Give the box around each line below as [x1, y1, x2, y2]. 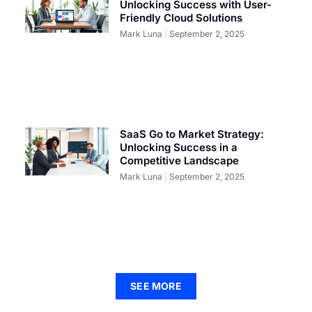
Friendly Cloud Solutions [120, 11, 243, 25]
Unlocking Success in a [120, 141, 238, 155]
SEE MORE [130, 280, 182, 292]
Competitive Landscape [120, 154, 240, 168]
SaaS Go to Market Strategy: [120, 127, 265, 141]
